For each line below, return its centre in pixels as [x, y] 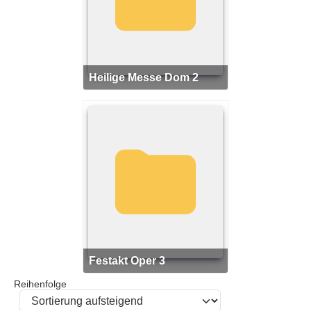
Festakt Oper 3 [131, 260]
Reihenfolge [42, 284]
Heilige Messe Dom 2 [148, 77]
